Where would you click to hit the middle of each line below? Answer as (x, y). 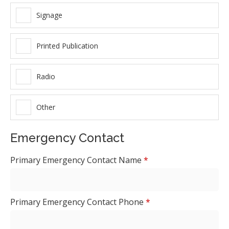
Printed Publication (67, 46)
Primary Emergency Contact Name (77, 160)
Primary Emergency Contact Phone (78, 202)
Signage (49, 15)
